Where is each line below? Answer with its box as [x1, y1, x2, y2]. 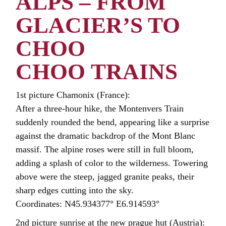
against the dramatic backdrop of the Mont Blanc [16, 130, 196, 141]
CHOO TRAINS [16, 59, 178, 84]
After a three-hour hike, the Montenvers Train [16, 103, 184, 114]
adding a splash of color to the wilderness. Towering [16, 157, 208, 168]
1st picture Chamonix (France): [16, 89, 131, 100]
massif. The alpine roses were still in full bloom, [16, 144, 194, 154]
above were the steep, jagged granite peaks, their [16, 171, 195, 182]
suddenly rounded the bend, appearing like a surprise [16, 117, 210, 127]
